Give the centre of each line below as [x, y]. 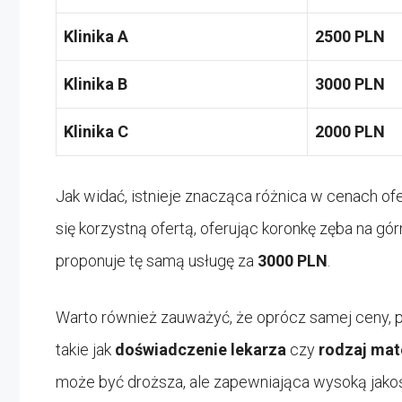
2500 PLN [350, 36]
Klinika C [96, 131]
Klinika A [96, 36]
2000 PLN [350, 131]
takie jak [85, 349]
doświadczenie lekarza [201, 349]
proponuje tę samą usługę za [157, 260]
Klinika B [96, 83]
